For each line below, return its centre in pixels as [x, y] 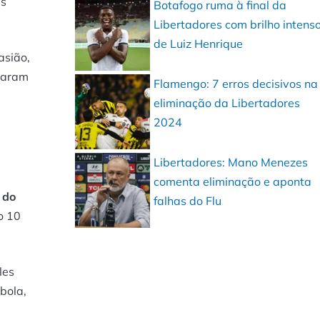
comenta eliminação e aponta [233, 181]
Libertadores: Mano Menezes [231, 162]
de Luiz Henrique [199, 44]
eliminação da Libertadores [227, 103]
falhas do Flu [188, 201]
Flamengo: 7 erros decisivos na [236, 84]
